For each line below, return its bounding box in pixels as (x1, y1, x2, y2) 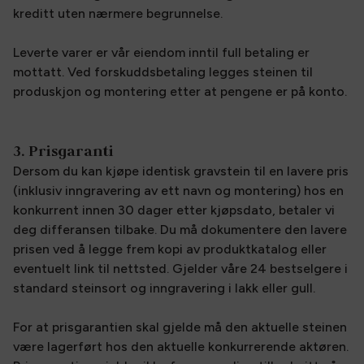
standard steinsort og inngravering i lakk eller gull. (13, 280, 315, 296)
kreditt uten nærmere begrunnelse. (13, 6, 223, 21)
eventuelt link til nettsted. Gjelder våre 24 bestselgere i (13, 261, 348, 276)
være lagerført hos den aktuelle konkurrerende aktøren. (13, 339, 349, 354)
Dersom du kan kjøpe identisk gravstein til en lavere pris (13, 163, 349, 179)
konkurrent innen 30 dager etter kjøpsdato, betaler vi (13, 202, 335, 218)
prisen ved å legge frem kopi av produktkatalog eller (13, 241, 327, 257)
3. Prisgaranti (13, 141, 114, 160)
